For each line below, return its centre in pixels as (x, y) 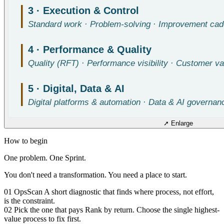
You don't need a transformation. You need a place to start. (95, 174)
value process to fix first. (42, 218)
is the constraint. (29, 200)
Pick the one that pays (48, 209)
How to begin (26, 140)
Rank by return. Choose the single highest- (152, 209)
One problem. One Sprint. (45, 157)
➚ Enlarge (178, 123)
